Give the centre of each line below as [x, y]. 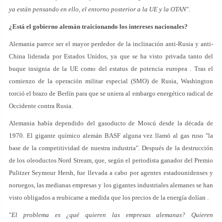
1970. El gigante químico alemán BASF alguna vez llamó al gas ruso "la [111, 136]
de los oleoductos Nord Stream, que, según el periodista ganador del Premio [111, 160]
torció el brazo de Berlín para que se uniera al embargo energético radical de [111, 93]
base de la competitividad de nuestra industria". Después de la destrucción [111, 148]
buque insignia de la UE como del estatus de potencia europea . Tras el [111, 69]
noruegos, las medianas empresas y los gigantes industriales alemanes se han [111, 185]
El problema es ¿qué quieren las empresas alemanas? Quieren [112, 215]
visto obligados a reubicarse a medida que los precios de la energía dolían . [109, 197]
